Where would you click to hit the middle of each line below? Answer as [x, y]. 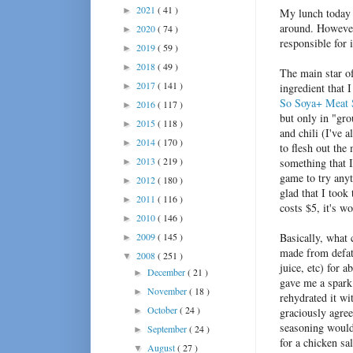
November [169, 290]
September [169, 328]
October [164, 309]
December [168, 271]
